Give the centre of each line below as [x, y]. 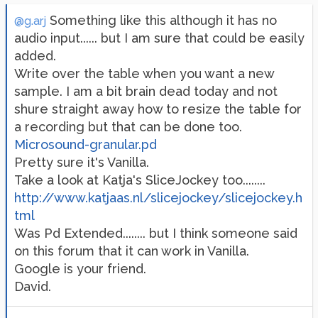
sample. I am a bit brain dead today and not [146, 91]
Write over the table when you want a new [144, 73]
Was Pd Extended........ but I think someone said [156, 233]
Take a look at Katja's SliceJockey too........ [140, 180]
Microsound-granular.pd [86, 144]
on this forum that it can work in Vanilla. [132, 251]
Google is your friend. [80, 269]
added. [35, 56]
